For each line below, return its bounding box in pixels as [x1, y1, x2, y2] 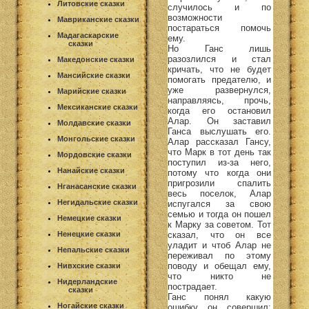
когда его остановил [168, 105, 271, 116]
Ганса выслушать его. [168, 126, 271, 137]
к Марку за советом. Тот [168, 219, 271, 230]
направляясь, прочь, [168, 94, 271, 106]
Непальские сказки [57, 246, 130, 254]
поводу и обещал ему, [168, 260, 271, 271]
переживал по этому [168, 250, 271, 261]
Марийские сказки [57, 87, 126, 95]
